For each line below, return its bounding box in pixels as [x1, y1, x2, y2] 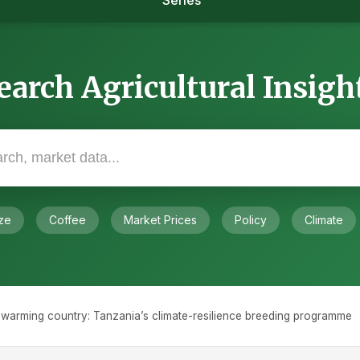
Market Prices [124, 213, 197, 227]
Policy [235, 213, 267, 227]
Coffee [49, 213, 86, 227]
